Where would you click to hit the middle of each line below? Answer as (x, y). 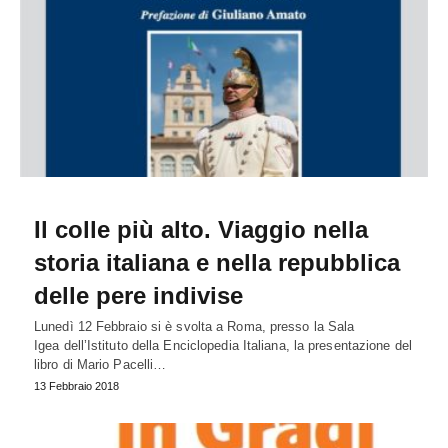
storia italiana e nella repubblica (217, 262)
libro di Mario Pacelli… (100, 364)
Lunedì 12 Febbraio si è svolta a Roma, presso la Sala (194, 326)
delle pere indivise (138, 295)
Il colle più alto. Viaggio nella (201, 229)
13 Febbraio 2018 (76, 385)
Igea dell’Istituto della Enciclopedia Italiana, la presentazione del (223, 345)
